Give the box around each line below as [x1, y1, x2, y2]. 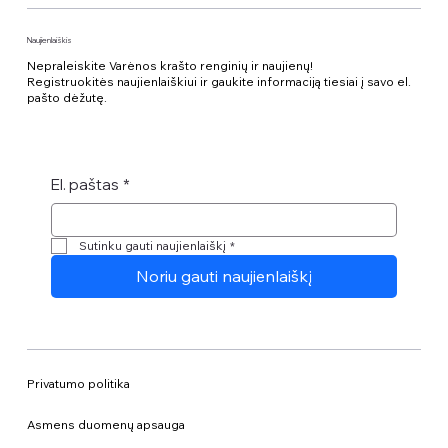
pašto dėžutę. [26, 89, 107, 105]
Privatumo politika [26, 375, 130, 391]
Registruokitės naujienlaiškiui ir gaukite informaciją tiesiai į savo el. [26, 73, 411, 89]
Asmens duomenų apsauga [26, 417, 185, 433]
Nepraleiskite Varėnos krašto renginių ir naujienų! [26, 57, 313, 73]
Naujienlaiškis [26, 34, 72, 45]
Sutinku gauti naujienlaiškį [78, 237, 226, 253]
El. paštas [50, 174, 119, 194]
